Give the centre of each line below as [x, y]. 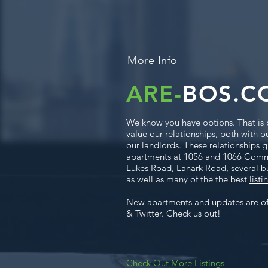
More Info [153, 60]
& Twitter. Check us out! [173, 213]
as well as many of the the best [188, 179]
